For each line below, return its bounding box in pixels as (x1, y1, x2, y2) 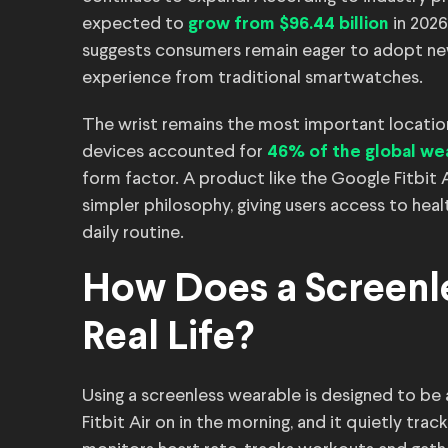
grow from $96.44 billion (188, 16, 389, 33)
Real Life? (82, 320, 254, 358)
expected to (82, 15, 188, 33)
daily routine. (82, 224, 184, 242)
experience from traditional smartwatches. (82, 69, 423, 87)
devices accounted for (82, 143, 267, 161)
